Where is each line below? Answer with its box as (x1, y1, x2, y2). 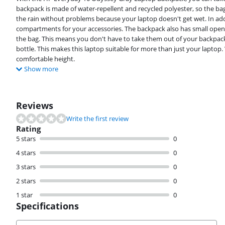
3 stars (16, 162, 36, 172)
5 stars (16, 134, 36, 144)
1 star (16, 190, 33, 200)
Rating (16, 124, 41, 134)
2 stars (16, 176, 36, 186)
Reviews (16, 99, 53, 112)
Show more (24, 64, 58, 74)
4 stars (16, 148, 36, 158)
